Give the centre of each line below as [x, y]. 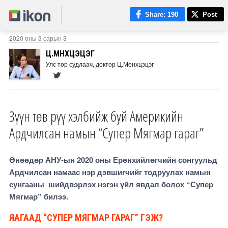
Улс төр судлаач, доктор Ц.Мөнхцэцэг [99, 64]
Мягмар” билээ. [38, 196]
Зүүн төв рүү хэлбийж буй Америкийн [96, 116]
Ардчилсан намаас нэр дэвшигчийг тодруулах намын [110, 172]
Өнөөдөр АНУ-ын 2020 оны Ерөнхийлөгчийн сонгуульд [113, 160]
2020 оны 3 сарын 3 [38, 38]
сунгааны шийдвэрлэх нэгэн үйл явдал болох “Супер [111, 184]
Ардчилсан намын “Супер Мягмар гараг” [106, 133]
